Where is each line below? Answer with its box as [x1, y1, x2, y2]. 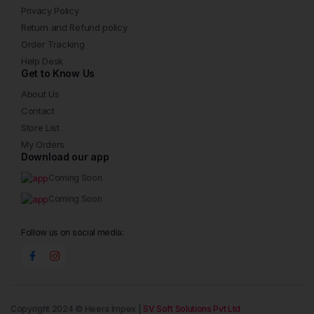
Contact [21, 105, 55, 117]
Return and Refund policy [21, 22, 128, 34]
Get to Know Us [21, 67, 95, 80]
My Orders [21, 139, 65, 151]
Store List [21, 122, 60, 134]
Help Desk [21, 55, 64, 67]
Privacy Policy [21, 5, 79, 17]
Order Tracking [21, 39, 85, 50]
